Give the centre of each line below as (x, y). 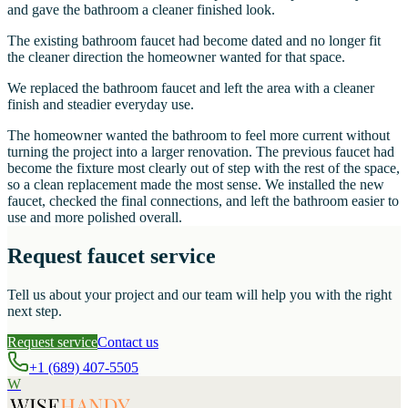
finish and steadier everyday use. (101, 105)
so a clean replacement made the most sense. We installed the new (196, 185)
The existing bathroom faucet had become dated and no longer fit (194, 41)
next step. (35, 311)
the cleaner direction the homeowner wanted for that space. (176, 57)
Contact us (128, 342)
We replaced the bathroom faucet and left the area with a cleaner (191, 88)
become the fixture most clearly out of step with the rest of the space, (204, 168)
